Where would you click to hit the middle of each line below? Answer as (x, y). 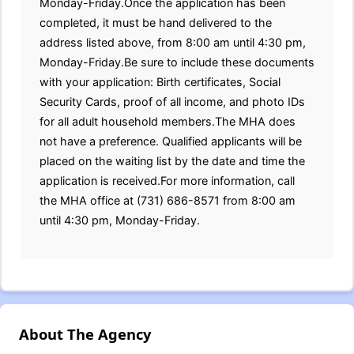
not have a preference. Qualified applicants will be (171, 141)
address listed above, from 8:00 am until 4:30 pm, (173, 42)
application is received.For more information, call (167, 181)
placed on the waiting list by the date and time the (172, 161)
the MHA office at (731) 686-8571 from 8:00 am (168, 200)
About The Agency (85, 334)
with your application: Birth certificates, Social (160, 82)
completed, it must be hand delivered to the (156, 23)
